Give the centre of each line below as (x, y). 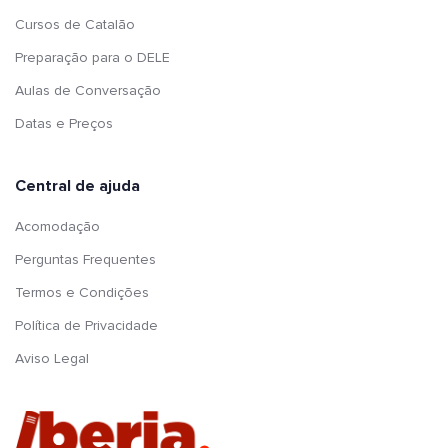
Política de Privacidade (86, 325)
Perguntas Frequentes (85, 259)
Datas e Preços (64, 123)
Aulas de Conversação (88, 90)
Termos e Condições (82, 292)
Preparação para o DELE (92, 57)
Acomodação (57, 226)
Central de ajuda (77, 185)
